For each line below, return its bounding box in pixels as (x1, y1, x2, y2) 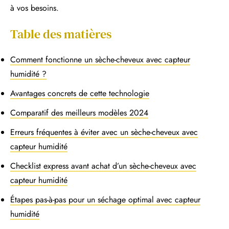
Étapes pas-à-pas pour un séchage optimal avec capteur (10, 194, 200, 206)
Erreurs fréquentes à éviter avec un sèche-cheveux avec (10, 126, 198, 139)
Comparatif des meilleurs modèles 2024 (10, 107, 148, 119)
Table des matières (10, 26, 111, 43)
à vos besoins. (10, 2, 59, 14)
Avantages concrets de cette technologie (10, 87, 149, 100)
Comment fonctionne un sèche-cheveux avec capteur (10, 54, 190, 66)
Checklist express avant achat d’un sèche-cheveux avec (10, 160, 196, 172)
